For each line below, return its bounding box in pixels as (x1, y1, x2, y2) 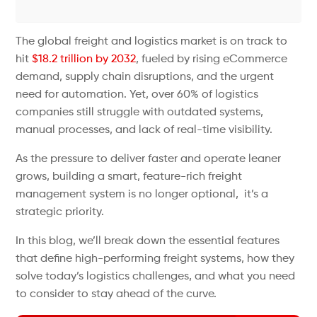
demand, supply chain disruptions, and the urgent (16, 71, 275, 83)
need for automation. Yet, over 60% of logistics (16, 89, 259, 100)
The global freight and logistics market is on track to (16, 36, 288, 47)
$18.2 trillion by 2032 (32, 54, 137, 65)
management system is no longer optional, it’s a (16, 189, 269, 200)
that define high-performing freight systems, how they (16, 253, 295, 265)
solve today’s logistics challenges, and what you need (16, 271, 296, 282)
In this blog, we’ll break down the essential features (16, 236, 280, 247)
